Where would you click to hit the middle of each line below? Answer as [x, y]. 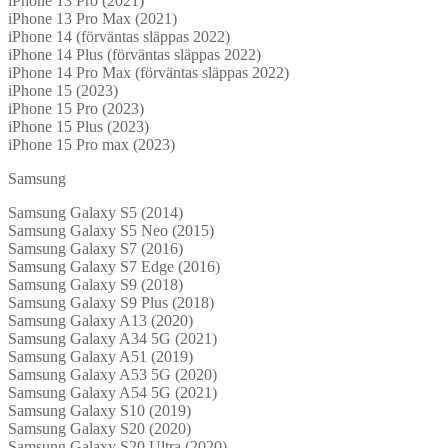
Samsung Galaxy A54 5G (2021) [112, 392]
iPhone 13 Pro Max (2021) [92, 18]
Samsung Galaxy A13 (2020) [100, 320]
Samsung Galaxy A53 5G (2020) [112, 374]
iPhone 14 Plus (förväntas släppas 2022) [134, 54]
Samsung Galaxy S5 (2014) [95, 212]
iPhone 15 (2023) [63, 90]
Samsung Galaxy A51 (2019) [100, 356]
